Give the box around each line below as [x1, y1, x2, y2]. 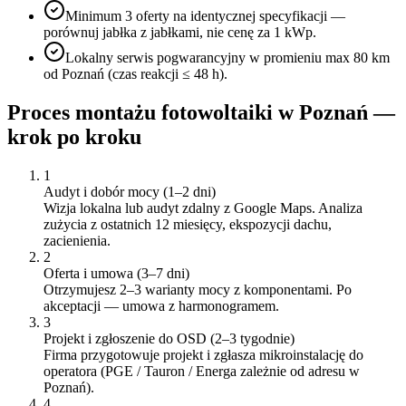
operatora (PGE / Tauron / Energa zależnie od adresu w [43, 362, 360, 379]
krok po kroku [7, 125, 141, 150]
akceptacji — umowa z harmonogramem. [43, 297, 279, 314]
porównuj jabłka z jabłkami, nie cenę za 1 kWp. [43, 24, 316, 41]
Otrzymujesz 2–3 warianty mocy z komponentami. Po [43, 281, 352, 297]
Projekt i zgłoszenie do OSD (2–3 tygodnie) [43, 330, 295, 346]
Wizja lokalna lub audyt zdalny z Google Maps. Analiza [43, 199, 362, 216]
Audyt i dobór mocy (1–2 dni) [43, 183, 216, 199]
